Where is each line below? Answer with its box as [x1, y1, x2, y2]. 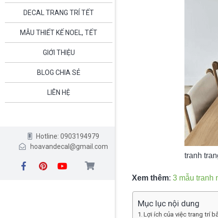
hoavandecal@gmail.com [30, 142, 108, 150]
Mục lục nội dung [137, 199, 200, 209]
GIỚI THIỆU [42, 48, 75, 56]
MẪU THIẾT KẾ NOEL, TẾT [20, 28, 97, 36]
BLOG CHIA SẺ [37, 68, 80, 76]
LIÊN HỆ [47, 88, 70, 96]
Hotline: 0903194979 [36, 132, 100, 140]
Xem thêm [132, 174, 169, 182]
